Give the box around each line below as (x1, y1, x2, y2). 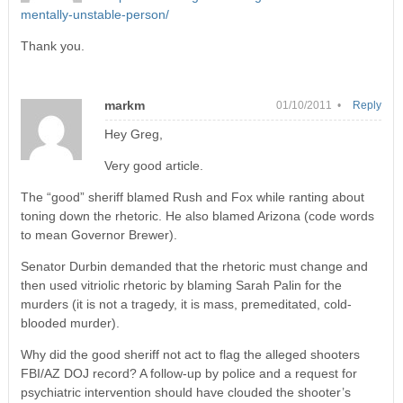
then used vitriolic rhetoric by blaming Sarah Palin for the (20, 277, 342, 292)
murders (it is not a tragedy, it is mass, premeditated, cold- (20, 296, 352, 311)
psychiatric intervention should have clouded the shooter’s (20, 384, 351, 399)
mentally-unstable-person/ (20, 6, 169, 22)
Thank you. (20, 38, 85, 53)
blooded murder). (20, 315, 120, 330)
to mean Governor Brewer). (20, 227, 177, 242)
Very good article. (103, 157, 203, 173)
